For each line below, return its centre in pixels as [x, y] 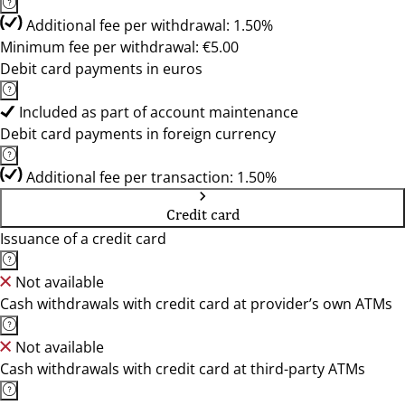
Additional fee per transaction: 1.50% [151, 177]
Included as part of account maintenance [159, 112]
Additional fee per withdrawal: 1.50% [150, 25]
